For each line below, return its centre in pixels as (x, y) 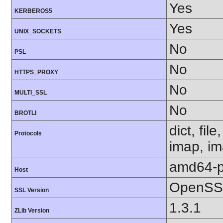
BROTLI (25, 113)
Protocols (28, 134)
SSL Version (32, 190)
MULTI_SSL (31, 93)
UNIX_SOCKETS (38, 32)
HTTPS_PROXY (36, 72)
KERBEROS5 (33, 11)
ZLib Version (32, 211)
